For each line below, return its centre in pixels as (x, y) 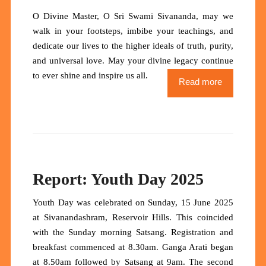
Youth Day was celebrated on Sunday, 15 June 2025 (133, 203)
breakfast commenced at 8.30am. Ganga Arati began (133, 247)
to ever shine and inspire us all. (91, 76)
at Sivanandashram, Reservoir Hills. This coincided (133, 218)
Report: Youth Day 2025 (118, 179)
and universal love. (70, 61)
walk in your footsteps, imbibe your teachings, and (133, 31)
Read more (200, 82)
